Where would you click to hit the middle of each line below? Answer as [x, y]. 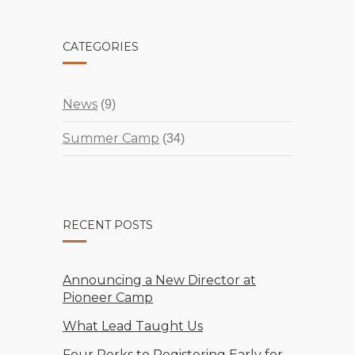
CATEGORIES [101, 46]
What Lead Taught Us [133, 326]
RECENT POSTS [108, 225]
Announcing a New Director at [159, 280]
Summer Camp [111, 138]
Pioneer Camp [108, 297]
